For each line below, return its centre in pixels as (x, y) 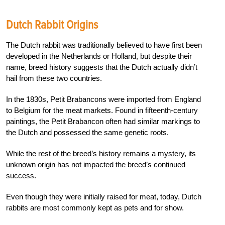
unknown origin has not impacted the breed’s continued (96, 164)
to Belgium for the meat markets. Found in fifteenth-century (102, 110)
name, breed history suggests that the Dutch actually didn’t (102, 67)
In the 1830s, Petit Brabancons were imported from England (103, 99)
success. (21, 175)
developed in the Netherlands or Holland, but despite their (99, 56)
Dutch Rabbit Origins (52, 25)
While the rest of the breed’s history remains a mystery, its (101, 153)
